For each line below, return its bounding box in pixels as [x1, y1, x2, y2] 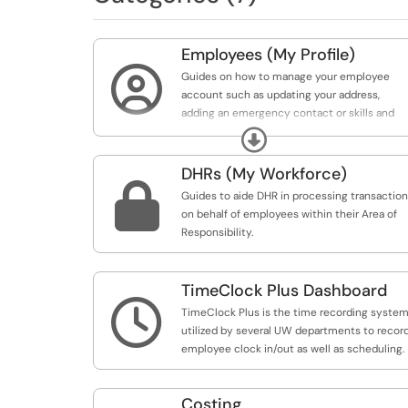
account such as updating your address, [181, 87, 380, 102]
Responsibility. [181, 225, 253, 240]
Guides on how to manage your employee [181, 69, 390, 84]
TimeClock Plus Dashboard [181, 280, 387, 301]
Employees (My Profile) [181, 44, 355, 66]
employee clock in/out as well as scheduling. [181, 342, 404, 356]
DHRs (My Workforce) [181, 163, 347, 185]
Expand [238, 127, 283, 144]
